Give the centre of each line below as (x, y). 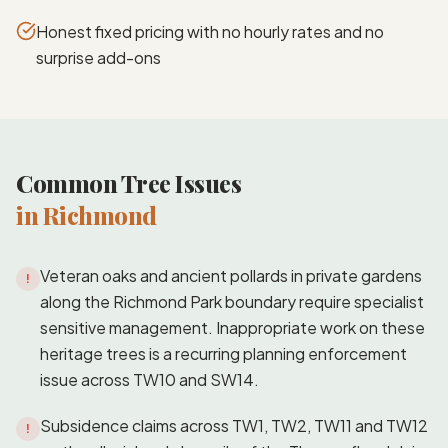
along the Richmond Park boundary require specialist (232, 301)
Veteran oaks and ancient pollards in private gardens (231, 275)
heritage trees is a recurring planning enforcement (223, 353)
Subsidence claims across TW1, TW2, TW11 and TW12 (234, 425)
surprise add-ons (98, 57)
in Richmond (86, 214)
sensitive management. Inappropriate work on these (232, 327)
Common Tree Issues (129, 182)
